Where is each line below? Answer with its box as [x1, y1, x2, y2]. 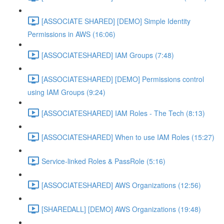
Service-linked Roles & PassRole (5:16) [41, 155, 165, 166]
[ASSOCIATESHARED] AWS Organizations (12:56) [41, 179, 201, 190]
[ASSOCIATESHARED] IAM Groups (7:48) [41, 49, 174, 60]
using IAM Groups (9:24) [27, 87, 105, 97]
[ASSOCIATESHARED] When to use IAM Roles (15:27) [41, 131, 214, 142]
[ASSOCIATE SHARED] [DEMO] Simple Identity [41, 15, 190, 26]
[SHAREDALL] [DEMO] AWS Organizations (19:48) [41, 203, 201, 214]
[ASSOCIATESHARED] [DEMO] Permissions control [41, 73, 204, 84]
